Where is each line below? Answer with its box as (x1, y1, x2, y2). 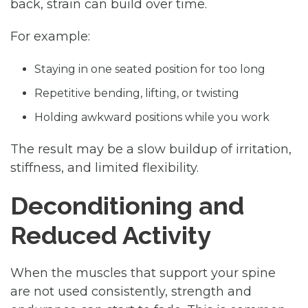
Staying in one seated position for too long (34, 62, 265, 76)
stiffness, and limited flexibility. (10, 159, 199, 175)
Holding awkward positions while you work (34, 110, 269, 124)
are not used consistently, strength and (10, 283, 252, 299)
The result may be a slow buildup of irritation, (10, 141, 291, 157)
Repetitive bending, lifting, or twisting (34, 86, 239, 100)
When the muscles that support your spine (10, 265, 276, 280)
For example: (10, 28, 90, 44)
